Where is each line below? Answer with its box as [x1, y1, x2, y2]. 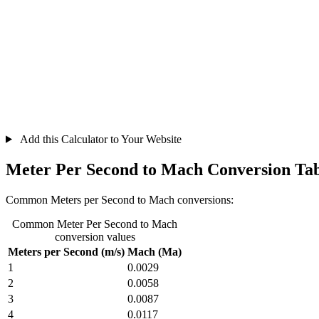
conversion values [54, 230, 135, 243]
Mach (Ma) [127, 245, 182, 258]
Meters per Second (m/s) [8, 245, 125, 258]
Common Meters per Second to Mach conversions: [6, 193, 234, 206]
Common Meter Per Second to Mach [12, 217, 177, 230]
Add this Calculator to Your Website [17, 132, 182, 145]
